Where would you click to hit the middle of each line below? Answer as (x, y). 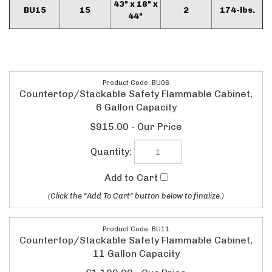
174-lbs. (237, 10)
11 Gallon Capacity (136, 248)
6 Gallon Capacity (136, 107)
